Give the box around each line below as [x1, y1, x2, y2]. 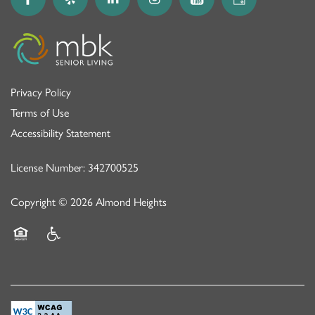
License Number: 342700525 [11, 161, 139, 175]
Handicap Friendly [43, 245, 122, 259]
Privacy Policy [11, 86, 71, 100]
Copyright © [11, 195, 70, 210]
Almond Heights [96, 195, 167, 210]
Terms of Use [11, 106, 69, 120]
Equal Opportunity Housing [11, 245, 134, 259]
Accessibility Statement [11, 127, 110, 141]
